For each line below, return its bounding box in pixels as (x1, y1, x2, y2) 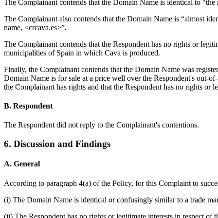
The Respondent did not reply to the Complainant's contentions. (4, 121, 199, 129)
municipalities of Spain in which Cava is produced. (4, 48, 160, 57)
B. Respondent (4, 102, 53, 110)
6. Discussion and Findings (4, 139, 110, 149)
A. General (4, 160, 40, 168)
